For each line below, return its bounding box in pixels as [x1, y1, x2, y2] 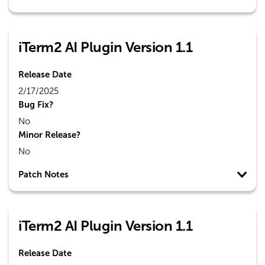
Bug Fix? [18, 99, 53, 110]
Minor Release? [18, 130, 80, 140]
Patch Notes [18, 169, 69, 180]
